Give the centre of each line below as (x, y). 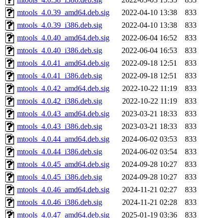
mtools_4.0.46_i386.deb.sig (60, 202)
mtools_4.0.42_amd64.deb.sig (63, 89)
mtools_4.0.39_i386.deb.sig (60, 25)
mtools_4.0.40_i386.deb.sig (60, 51)
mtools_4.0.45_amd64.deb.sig (63, 164)
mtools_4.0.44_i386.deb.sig (60, 152)
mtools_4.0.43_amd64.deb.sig (63, 114)
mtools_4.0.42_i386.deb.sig (60, 101)
